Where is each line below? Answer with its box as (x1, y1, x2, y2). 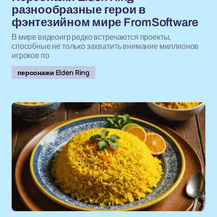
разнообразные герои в (12, 3, 146, 16)
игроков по (12, 50, 49, 61)
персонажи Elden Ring (17, 68, 90, 77)
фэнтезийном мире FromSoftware (12, 16, 199, 29)
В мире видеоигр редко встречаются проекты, (12, 31, 171, 42)
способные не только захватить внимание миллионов (12, 41, 199, 51)
